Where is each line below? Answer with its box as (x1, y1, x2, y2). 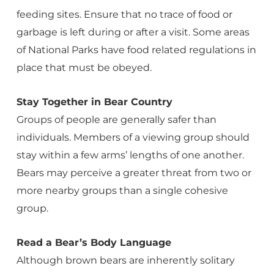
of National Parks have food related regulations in (16, 44, 256, 56)
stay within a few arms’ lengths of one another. (16, 149, 244, 161)
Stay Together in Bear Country (16, 96, 172, 108)
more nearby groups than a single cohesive (16, 185, 228, 196)
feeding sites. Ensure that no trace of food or (16, 9, 232, 20)
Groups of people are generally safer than (16, 114, 217, 125)
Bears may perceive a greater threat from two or (16, 167, 251, 179)
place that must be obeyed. (16, 62, 152, 73)
